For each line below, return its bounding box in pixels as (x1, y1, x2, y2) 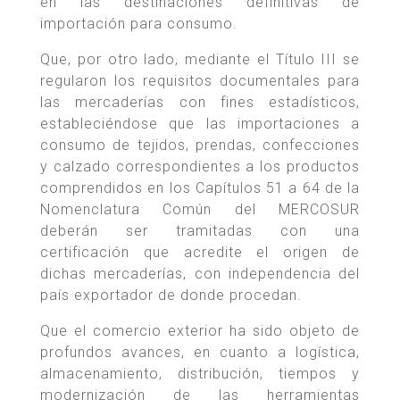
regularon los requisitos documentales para (40, 72, 360, 90)
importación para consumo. (40, 15, 237, 33)
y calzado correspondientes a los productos (40, 158, 360, 176)
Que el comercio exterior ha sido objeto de (40, 322, 360, 340)
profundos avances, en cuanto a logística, (40, 344, 360, 362)
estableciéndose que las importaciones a (40, 115, 360, 133)
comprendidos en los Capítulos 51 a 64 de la (40, 179, 360, 197)
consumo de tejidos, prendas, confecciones (40, 137, 360, 154)
